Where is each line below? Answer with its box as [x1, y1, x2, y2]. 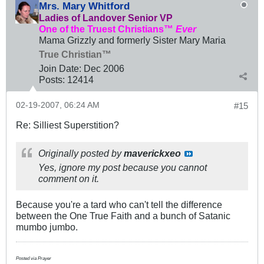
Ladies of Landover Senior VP [39, 12, 173, 24]
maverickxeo [124, 148, 181, 159]
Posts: [39, 74, 65, 85]
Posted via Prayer [16, 256, 51, 262]
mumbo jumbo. [16, 222, 78, 233]
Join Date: [39, 63, 81, 74]
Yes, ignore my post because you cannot [38, 162, 207, 173]
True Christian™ [39, 49, 111, 60]
